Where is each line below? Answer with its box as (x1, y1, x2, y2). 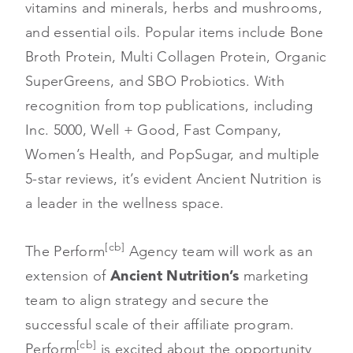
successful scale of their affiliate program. (25, 315, 295, 333)
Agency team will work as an (124, 242, 313, 260)
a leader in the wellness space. (25, 194, 225, 212)
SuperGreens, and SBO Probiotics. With (25, 72, 285, 90)
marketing (239, 266, 309, 284)
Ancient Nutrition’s (110, 266, 240, 284)
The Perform (25, 242, 106, 260)
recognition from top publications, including (25, 96, 314, 114)
